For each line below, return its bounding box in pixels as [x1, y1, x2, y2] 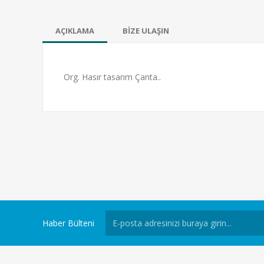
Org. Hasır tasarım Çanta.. [64, 71, 163, 82]
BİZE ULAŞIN [123, 25, 169, 36]
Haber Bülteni [42, 217, 94, 229]
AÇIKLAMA [55, 25, 94, 36]
